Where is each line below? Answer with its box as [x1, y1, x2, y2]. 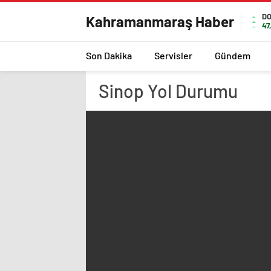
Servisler [154, 49, 192, 61]
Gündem [215, 49, 250, 61]
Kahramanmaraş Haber [86, 13, 234, 30]
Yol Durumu [144, 80, 238, 102]
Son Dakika [86, 49, 132, 61]
